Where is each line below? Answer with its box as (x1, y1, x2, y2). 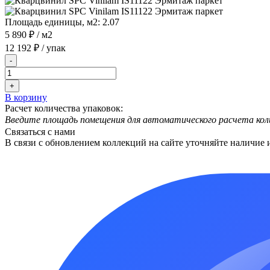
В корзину (5, 92, 47, 102)
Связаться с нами (5, 126, 75, 137)
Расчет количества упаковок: (5, 102, 123, 113)
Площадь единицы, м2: (5, 16, 100, 27)
